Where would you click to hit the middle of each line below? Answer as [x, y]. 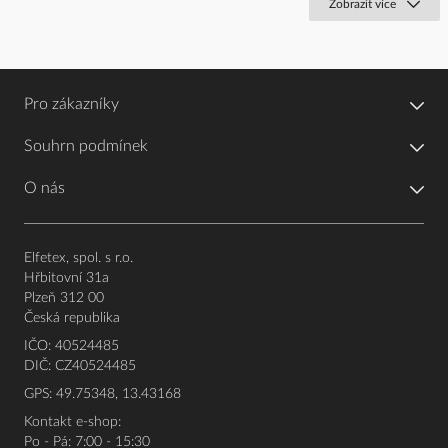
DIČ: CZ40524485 [80, 366]
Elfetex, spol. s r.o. [78, 258]
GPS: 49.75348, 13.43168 [102, 394]
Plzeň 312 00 [64, 298]
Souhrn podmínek [86, 146]
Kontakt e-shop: [72, 422]
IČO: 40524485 [71, 346]
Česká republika [72, 318]
